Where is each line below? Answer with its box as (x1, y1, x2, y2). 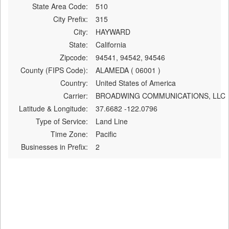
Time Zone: (50, 128, 88, 139)
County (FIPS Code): (20, 64, 88, 75)
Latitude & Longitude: (18, 103, 88, 113)
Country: (60, 77, 88, 88)
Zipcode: (59, 52, 88, 62)
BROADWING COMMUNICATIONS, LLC (95, 90, 225, 101)
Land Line (95, 116, 128, 126)
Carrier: (63, 90, 88, 101)
